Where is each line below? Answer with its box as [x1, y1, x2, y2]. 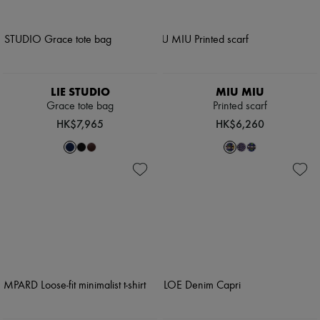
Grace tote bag [46, 101, 114, 113]
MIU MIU [216, 85, 264, 99]
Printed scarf [213, 101, 267, 113]
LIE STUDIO [50, 85, 110, 99]
